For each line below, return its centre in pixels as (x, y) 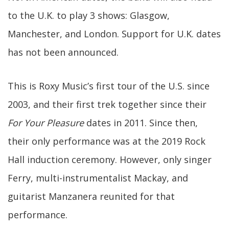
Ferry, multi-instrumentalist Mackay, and (98, 178)
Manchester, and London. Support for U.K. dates (114, 34)
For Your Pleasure (46, 123)
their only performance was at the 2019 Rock (107, 141)
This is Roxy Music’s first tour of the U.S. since (109, 86)
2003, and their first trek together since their (107, 104)
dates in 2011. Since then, (141, 123)
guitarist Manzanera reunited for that (91, 196)
